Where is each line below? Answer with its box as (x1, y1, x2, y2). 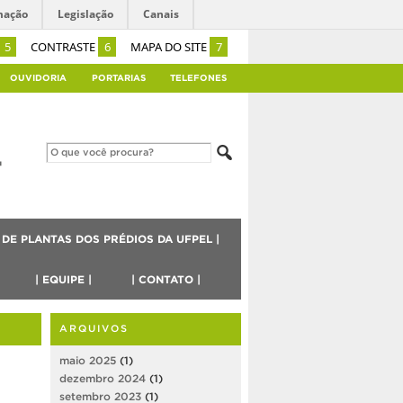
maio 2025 (59, 354, 116, 366)
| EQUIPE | (34, 273, 92, 285)
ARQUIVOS (59, 322, 129, 334)
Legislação (58, 6, 113, 22)
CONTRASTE (31, 38, 98, 55)
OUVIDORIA (10, 72, 67, 83)
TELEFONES (170, 72, 228, 83)
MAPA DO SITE (130, 38, 210, 55)
